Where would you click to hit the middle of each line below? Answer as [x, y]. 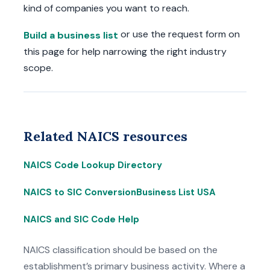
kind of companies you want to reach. [106, 8]
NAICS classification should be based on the [121, 250]
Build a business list [71, 35]
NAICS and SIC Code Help [81, 219]
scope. [38, 67]
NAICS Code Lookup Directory [93, 165]
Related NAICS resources [105, 136]
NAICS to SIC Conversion [80, 192]
